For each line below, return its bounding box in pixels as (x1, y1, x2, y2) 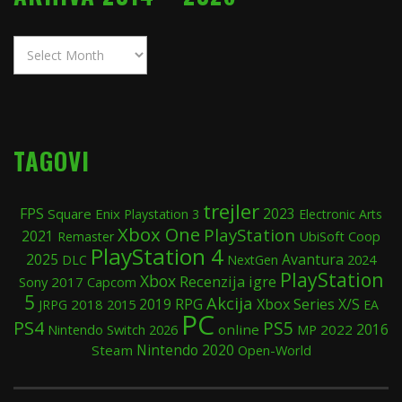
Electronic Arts (299, 205, 382, 223)
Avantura (282, 249, 344, 269)
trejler (203, 197, 259, 225)
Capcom (86, 273, 136, 291)
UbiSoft (299, 226, 345, 245)
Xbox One (118, 221, 200, 247)
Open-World (237, 340, 311, 359)
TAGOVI (13, 142, 90, 179)
